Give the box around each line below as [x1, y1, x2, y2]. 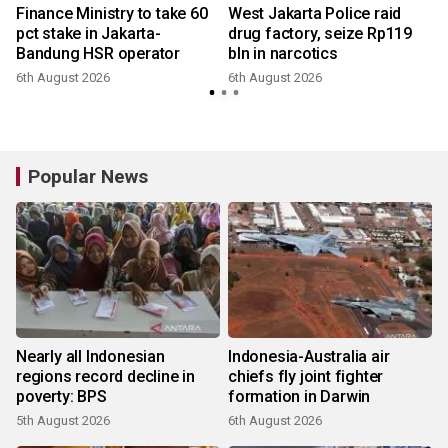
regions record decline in [16, 367, 195, 387]
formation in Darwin [228, 387, 371, 407]
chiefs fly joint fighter [228, 367, 384, 387]
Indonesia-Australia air [228, 347, 390, 367]
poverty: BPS [16, 387, 107, 407]
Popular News [28, 165, 148, 189]
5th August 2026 [16, 413, 110, 429]
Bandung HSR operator [16, 44, 180, 64]
